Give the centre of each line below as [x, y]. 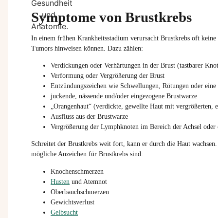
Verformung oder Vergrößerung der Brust [108, 75]
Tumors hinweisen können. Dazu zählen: [87, 48]
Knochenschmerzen [77, 171]
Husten [60, 182]
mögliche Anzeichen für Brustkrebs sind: [87, 154]
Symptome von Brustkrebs [111, 17]
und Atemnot [88, 182]
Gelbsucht [64, 212]
